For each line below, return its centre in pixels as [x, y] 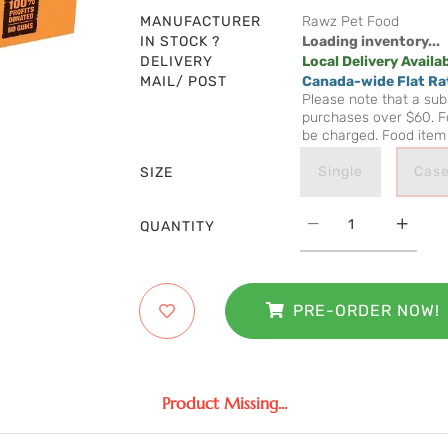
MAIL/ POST [183, 82]
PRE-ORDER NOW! [366, 311]
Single [340, 172]
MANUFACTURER [200, 22]
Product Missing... [224, 403]
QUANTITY [177, 227]
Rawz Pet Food [350, 22]
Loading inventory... [371, 42]
